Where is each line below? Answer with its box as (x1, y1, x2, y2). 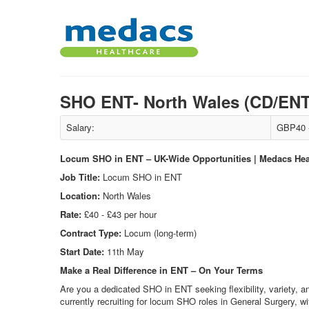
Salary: (66, 121, 94, 134)
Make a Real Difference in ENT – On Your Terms (60, 263, 263, 277)
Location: (60, 189, 100, 202)
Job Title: (60, 170, 100, 183)
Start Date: (60, 245, 104, 258)
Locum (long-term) (121, 226, 197, 239)
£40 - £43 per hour (81, 208, 157, 221)
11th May (104, 245, 144, 258)
